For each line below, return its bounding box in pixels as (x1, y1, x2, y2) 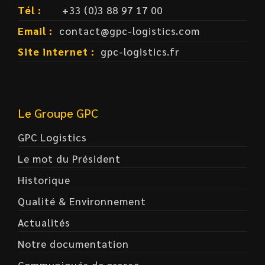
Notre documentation (18, 237, 129, 250)
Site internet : (18, 45, 95, 58)
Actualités (18, 216, 70, 229)
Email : (18, 24, 53, 37)
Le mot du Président (18, 152, 121, 165)
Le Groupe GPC (18, 105, 98, 121)
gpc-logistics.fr (101, 45, 179, 58)
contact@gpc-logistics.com (59, 24, 200, 37)
